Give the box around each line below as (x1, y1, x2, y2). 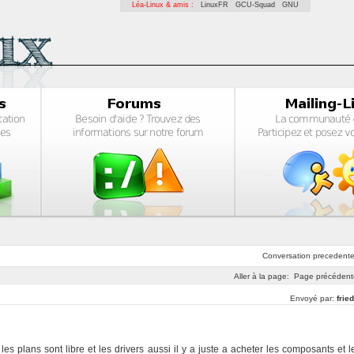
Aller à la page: (233, 272, 289, 281)
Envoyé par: (289, 294, 337, 303)
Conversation (262, 251, 313, 260)
